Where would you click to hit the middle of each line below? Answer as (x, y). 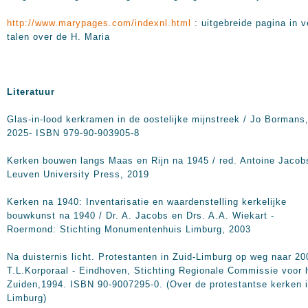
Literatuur (31, 92)
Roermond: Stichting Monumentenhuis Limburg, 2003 (129, 229)
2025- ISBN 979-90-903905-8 (73, 133)
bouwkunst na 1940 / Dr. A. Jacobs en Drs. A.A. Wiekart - (141, 216)
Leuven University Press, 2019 (78, 174)
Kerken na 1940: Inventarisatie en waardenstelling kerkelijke (147, 202)
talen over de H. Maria (58, 37)
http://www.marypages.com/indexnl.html (99, 23)
